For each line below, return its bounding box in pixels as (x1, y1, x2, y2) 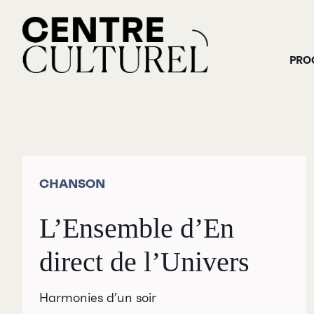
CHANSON (39, 177, 106, 190)
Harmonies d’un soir (39, 292, 157, 305)
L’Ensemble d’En (39, 212, 235, 244)
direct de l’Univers (39, 246, 250, 278)
